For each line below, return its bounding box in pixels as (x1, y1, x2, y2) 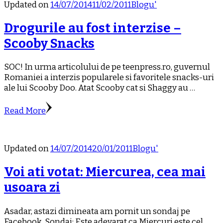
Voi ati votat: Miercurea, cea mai (4, 164, 206, 180)
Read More (4, 106, 46, 116)
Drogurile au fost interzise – (4, 20, 181, 36)
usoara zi (4, 180, 60, 196)
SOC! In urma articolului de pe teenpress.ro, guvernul (4, 62, 210, 73)
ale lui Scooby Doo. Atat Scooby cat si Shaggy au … (4, 83, 195, 94)
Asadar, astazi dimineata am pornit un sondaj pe (4, 206, 190, 217)
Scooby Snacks (4, 36, 95, 52)
